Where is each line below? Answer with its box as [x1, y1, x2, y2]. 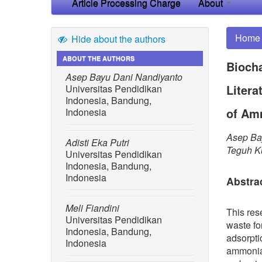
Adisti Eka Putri [65, 135, 129, 149]
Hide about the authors [68, 32, 166, 46]
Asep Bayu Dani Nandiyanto [65, 70, 182, 84]
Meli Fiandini [65, 201, 119, 215]
